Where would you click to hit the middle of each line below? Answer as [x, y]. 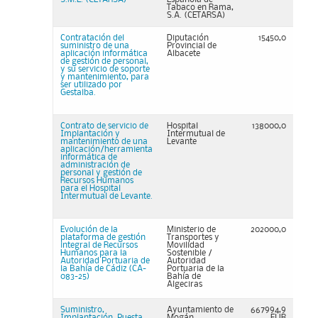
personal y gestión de [101, 173]
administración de [95, 165]
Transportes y [193, 237]
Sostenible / [190, 253]
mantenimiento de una [104, 142]
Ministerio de [191, 230]
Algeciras [185, 284]
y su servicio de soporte [105, 69]
